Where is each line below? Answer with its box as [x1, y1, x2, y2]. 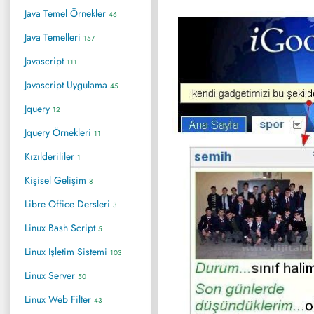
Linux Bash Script [25, 220, 98, 235]
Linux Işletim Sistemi [25, 244, 110, 259]
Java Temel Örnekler [25, 6, 109, 20]
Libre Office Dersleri [25, 196, 113, 211]
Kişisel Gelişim [25, 172, 89, 187]
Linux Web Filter [25, 292, 94, 306]
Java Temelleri [25, 29, 83, 44]
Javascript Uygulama [25, 77, 110, 92]
